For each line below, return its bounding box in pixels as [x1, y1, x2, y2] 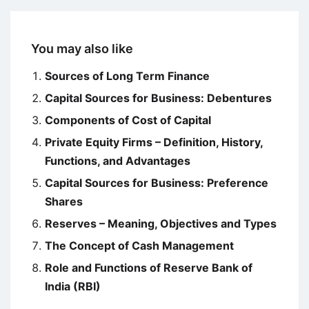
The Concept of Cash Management [45, 239, 234, 253]
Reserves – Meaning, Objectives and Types [45, 217, 277, 231]
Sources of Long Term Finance [45, 69, 210, 83]
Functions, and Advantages [45, 154, 190, 168]
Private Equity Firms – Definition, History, [45, 135, 263, 150]
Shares [45, 195, 83, 209]
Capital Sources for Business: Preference [45, 176, 268, 190]
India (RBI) [45, 279, 101, 294]
